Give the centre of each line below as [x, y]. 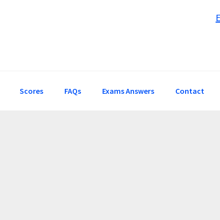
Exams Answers [128, 91]
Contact [190, 91]
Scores [31, 91]
